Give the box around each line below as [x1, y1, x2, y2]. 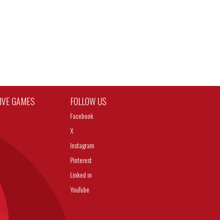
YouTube [70, 184, 90, 194]
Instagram [70, 140, 95, 150]
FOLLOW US [70, 95, 107, 108]
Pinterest [70, 155, 92, 165]
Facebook [70, 110, 94, 121]
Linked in [70, 169, 92, 180]
